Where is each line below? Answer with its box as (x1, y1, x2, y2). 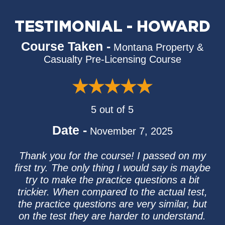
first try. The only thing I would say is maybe (14, 162, 210, 173)
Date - (52, 123, 87, 137)
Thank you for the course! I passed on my (19, 150, 206, 161)
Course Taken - (21, 39, 111, 53)
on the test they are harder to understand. (19, 210, 206, 221)
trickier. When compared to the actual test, (17, 186, 207, 197)
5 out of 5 (91, 104, 134, 115)
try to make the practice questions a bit (25, 174, 199, 185)
